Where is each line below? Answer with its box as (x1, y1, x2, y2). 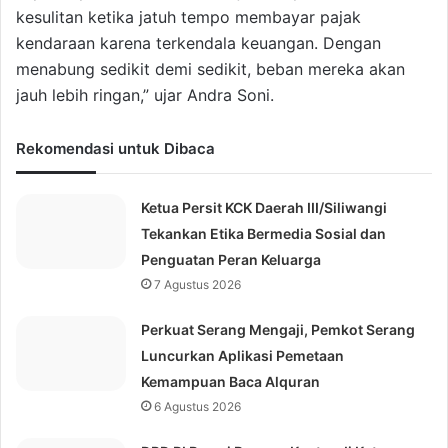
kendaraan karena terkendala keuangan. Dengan (16, 33, 381, 54)
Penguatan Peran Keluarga (141, 251, 322, 269)
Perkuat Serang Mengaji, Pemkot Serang (141, 321, 416, 339)
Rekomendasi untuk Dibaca (16, 139, 215, 159)
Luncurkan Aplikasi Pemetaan (141, 347, 345, 365)
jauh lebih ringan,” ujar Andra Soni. (16, 85, 274, 106)
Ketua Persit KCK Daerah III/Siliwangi (141, 199, 388, 217)
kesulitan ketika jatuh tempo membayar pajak (16, 7, 361, 28)
